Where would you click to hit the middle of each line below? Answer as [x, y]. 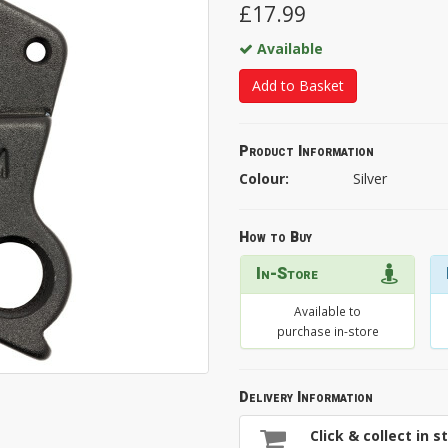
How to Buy [275, 237]
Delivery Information [306, 397]
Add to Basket [298, 85]
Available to [327, 310]
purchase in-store [327, 330]
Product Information [306, 151]
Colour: [264, 178]
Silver [369, 178]
